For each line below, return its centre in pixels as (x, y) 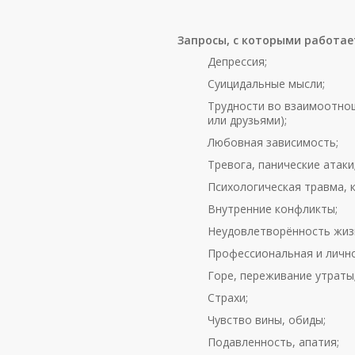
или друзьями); (247, 120)
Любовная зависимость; (273, 142)
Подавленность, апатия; (273, 342)
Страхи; (228, 298)
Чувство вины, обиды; (267, 320)
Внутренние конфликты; (273, 209)
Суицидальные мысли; (266, 84)
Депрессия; (237, 61)
